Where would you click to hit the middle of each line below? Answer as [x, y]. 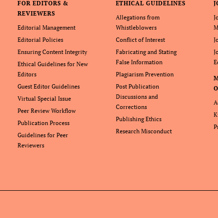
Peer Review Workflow [46, 111]
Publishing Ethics [138, 119]
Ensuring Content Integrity [52, 52]
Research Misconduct [144, 131]
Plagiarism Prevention [145, 74]
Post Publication [137, 87]
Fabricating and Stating [146, 52]
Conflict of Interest [140, 40]
